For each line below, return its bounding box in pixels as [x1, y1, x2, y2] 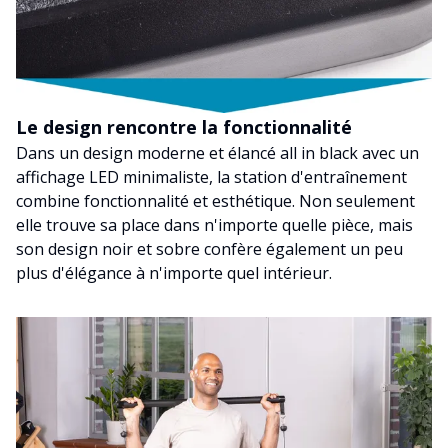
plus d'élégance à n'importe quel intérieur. [16, 262, 332, 285]
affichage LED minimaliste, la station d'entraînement [16, 166, 407, 189]
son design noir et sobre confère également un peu [16, 238, 403, 261]
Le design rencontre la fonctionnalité [16, 115, 352, 140]
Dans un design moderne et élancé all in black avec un [16, 142, 419, 165]
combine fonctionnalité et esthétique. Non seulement [16, 190, 415, 213]
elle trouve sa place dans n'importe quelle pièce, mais [16, 214, 413, 237]
